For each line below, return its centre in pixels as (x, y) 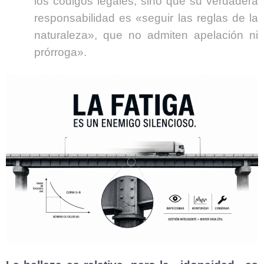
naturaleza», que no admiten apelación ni (146, 35)
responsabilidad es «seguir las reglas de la (146, 18)
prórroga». (60, 52)
